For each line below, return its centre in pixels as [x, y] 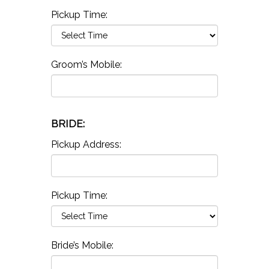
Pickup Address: [86, 144]
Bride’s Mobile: [82, 245]
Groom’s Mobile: [86, 64]
